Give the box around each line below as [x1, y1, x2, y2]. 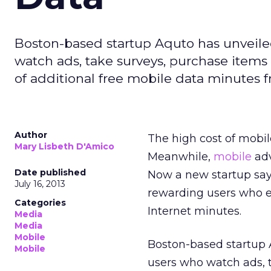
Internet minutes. [148, 204, 241, 218]
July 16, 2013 [15, 178, 65, 189]
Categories [15, 197, 66, 208]
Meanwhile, [148, 150, 214, 163]
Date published [15, 167, 86, 178]
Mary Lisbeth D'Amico [15, 141, 114, 152]
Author [15, 129, 47, 140]
